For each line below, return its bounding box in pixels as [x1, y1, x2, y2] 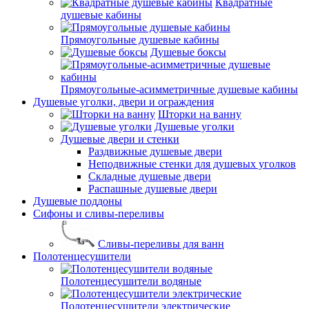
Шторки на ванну [158, 108, 241, 120]
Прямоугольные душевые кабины [61, 34, 219, 46]
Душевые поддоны [33, 195, 122, 207]
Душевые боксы [150, 46, 226, 58]
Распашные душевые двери [88, 183, 217, 195]
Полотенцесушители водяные [61, 275, 201, 287]
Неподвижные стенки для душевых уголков [88, 158, 296, 170]
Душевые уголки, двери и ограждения [33, 96, 214, 108]
